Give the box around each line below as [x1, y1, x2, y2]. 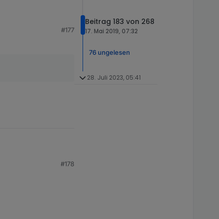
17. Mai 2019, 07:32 [85, 27, 138, 36]
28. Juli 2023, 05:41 [87, 73, 141, 82]
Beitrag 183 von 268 [85, 17, 154, 27]
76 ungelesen [89, 48, 130, 56]
